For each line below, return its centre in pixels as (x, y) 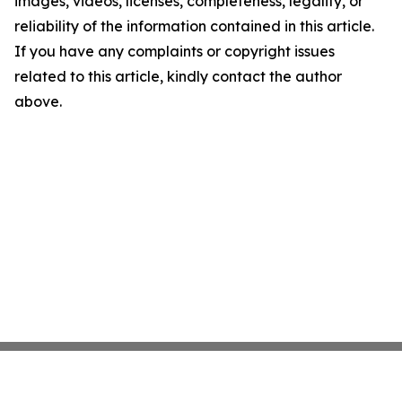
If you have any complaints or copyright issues (175, 51)
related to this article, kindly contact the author (178, 76)
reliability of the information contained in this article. (194, 26)
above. (38, 101)
